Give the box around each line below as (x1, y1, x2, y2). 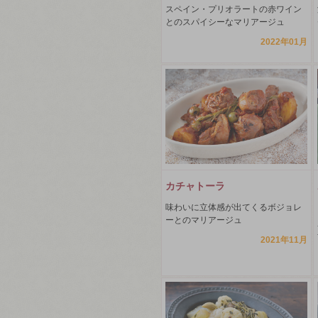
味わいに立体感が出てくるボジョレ (165, 202, 302, 212)
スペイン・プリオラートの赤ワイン (165, 4, 302, 15)
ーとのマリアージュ (165, 214, 242, 225)
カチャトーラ (165, 180, 225, 192)
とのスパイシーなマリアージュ (165, 17, 285, 28)
